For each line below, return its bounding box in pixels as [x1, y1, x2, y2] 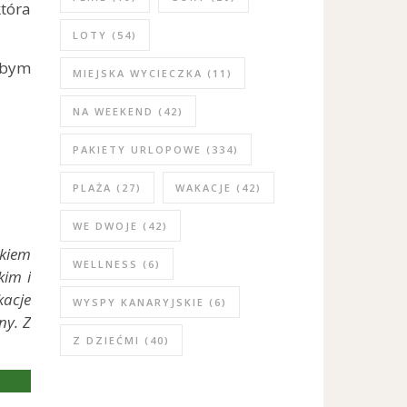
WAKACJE [175, 181, 232, 195]
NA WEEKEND [73, 104, 154, 119]
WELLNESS [73, 257, 138, 272]
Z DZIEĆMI [73, 333, 140, 348]
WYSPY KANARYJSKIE [73, 295, 204, 310]
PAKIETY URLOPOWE [73, 143, 202, 157]
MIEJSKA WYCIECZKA [73, 66, 203, 81]
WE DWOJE [73, 219, 138, 233]
